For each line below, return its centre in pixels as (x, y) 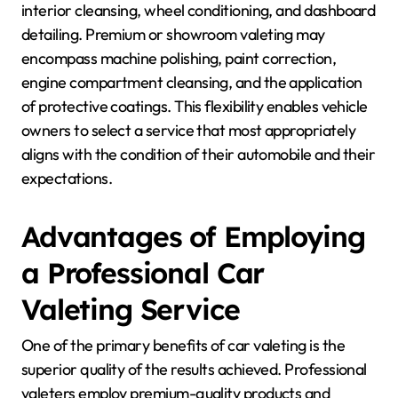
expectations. (67, 178)
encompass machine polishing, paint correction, (179, 58)
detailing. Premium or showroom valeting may (173, 34)
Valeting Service (131, 309)
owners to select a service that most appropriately (188, 130)
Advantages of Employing (193, 236)
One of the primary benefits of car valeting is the (183, 345)
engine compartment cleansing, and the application (192, 82)
